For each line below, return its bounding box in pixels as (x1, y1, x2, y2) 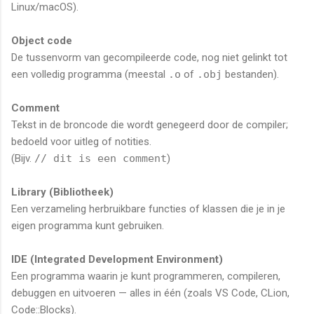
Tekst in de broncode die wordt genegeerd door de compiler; (11, 118, 288, 131)
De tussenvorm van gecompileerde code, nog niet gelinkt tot (11, 50, 287, 64)
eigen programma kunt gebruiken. (11, 219, 164, 232)
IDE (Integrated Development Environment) (11, 252, 223, 266)
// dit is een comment (34, 151, 167, 165)
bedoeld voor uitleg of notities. (11, 135, 151, 148)
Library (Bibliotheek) (11, 185, 114, 198)
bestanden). (222, 67, 279, 81)
